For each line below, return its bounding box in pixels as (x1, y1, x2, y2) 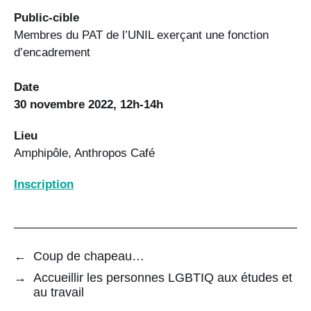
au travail (33, 285, 84, 299)
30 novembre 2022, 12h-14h (14, 97, 163, 111)
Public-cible (14, 10, 79, 24)
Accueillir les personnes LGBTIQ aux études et (33, 270, 292, 285)
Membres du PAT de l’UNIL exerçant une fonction (14, 28, 269, 42)
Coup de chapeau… (33, 249, 144, 263)
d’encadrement (14, 45, 90, 59)
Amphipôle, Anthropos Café (14, 146, 155, 160)
